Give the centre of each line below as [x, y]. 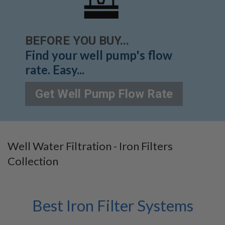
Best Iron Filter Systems [113, 205]
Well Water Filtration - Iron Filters [90, 146]
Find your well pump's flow [99, 55]
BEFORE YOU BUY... [77, 40]
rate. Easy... [56, 69]
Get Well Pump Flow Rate [104, 94]
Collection [33, 161]
